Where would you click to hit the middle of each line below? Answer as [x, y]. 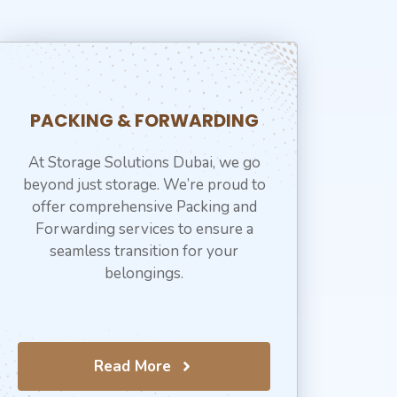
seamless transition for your [144, 251]
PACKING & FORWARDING [144, 120]
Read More [133, 367]
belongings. [144, 273]
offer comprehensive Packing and [144, 206]
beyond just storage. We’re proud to [144, 184]
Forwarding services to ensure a [144, 229]
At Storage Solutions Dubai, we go [144, 162]
